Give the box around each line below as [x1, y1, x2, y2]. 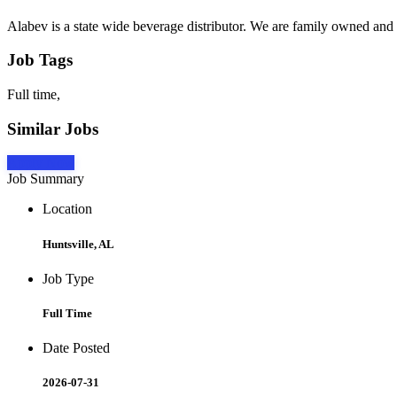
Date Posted [43, 340, 110, 356]
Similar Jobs [7, 119, 98, 138]
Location [43, 201, 92, 217]
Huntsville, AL [43, 237, 114, 251]
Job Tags [7, 51, 73, 70]
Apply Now [7, 155, 74, 171]
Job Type [43, 270, 94, 286]
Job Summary [7, 171, 84, 187]
